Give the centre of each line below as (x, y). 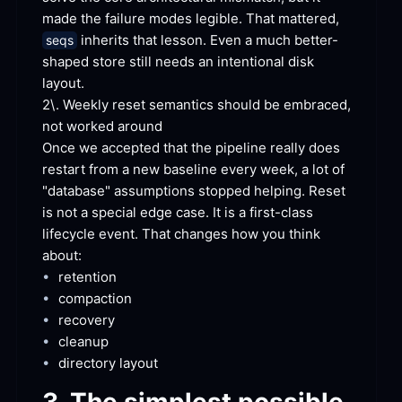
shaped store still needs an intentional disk (178, 62)
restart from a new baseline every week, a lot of (193, 170)
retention (87, 277)
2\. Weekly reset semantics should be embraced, (197, 105)
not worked (78, 127)
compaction (95, 299)
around (138, 127)
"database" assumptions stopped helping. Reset (194, 191)
